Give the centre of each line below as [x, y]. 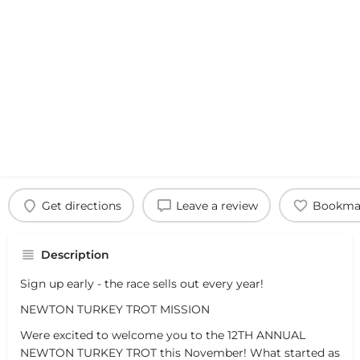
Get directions [81, 205]
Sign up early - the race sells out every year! [142, 284]
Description [75, 255]
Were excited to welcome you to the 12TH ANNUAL [163, 335]
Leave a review [217, 205]
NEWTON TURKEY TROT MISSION [115, 309]
